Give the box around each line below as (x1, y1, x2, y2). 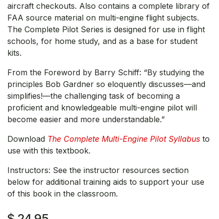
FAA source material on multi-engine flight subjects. (7, 12, 199, 22)
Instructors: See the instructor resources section (7, 165, 189, 175)
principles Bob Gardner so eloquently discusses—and (7, 79, 205, 89)
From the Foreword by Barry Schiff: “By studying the (7, 67, 204, 77)
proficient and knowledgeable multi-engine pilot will (7, 102, 197, 112)
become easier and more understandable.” (7, 114, 165, 124)
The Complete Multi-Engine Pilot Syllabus (47, 133, 200, 144)
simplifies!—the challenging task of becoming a (7, 90, 180, 101)
